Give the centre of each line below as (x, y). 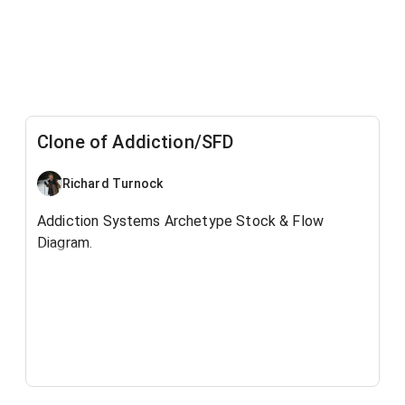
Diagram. (65, 243)
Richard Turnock (113, 183)
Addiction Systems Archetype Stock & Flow (181, 221)
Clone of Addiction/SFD (136, 142)
